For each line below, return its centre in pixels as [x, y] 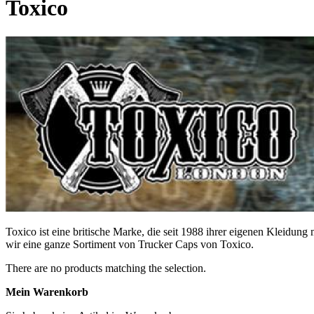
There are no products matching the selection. [106, 268]
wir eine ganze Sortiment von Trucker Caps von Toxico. [130, 244]
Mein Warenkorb [47, 292]
